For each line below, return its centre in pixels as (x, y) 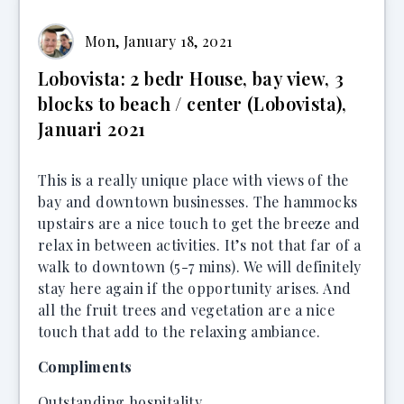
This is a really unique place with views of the (193, 180)
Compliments (85, 367)
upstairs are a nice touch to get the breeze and (199, 223)
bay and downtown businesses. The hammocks (198, 202)
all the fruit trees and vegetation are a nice (186, 310)
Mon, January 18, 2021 (159, 41)
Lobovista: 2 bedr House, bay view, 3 (191, 78)
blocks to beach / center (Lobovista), (193, 103)
